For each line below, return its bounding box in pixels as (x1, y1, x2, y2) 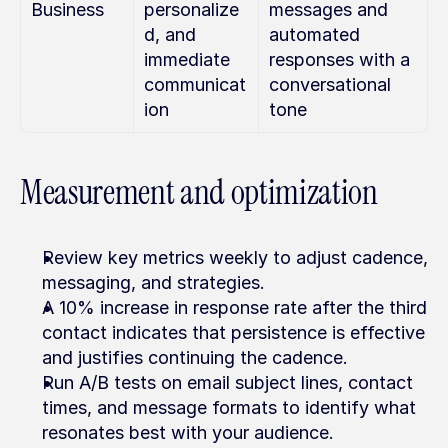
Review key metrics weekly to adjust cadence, (42, 247, 428, 268)
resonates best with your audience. (42, 422, 334, 443)
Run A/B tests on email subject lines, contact (42, 372, 413, 393)
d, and (144, 24, 196, 45)
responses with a (269, 49, 410, 70)
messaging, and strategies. (42, 272, 265, 293)
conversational (269, 74, 391, 95)
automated (269, 24, 360, 45)
